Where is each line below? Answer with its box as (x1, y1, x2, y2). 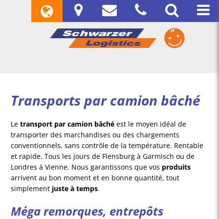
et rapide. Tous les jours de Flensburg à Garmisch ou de (11, 152, 195, 161)
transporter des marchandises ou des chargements (11, 130, 180, 140)
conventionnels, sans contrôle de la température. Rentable (11, 141, 204, 151)
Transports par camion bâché (11, 91, 201, 110)
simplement (11, 184, 52, 194)
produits (162, 162, 191, 172)
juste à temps (52, 184, 98, 194)
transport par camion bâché (20, 119, 115, 129)
